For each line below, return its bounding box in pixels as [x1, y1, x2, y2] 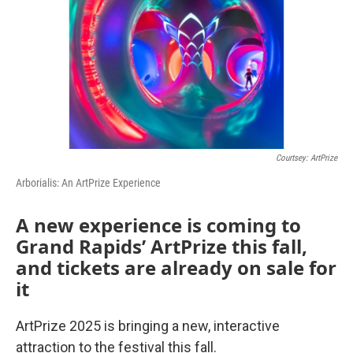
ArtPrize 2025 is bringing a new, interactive [16, 318, 280, 335]
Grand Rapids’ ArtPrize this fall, [16, 233, 307, 260]
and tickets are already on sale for [16, 255, 336, 281]
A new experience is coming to [16, 212, 301, 239]
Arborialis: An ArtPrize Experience [16, 176, 161, 190]
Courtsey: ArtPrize [276, 153, 337, 164]
